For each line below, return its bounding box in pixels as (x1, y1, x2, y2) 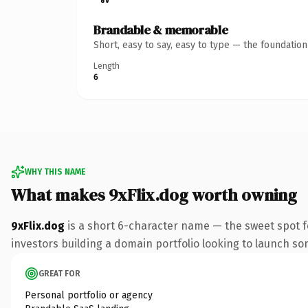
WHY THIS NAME (25, 166, 85, 177)
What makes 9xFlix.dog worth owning (11, 183, 297, 206)
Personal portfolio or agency (25, 289, 153, 301)
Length (93, 60, 120, 71)
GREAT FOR (38, 268, 80, 278)
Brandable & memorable (93, 21, 228, 38)
